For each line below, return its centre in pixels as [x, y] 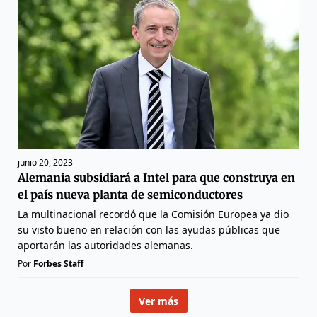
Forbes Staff [58, 264]
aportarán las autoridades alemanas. [105, 246]
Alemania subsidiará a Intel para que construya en [156, 178]
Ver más [158, 301]
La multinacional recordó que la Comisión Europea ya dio [153, 214]
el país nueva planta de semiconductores [130, 195]
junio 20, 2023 [45, 163]
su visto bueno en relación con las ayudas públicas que [149, 230]
